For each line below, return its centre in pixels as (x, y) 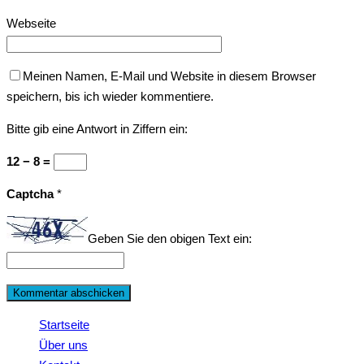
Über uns (63, 344)
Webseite (31, 24)
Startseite (64, 324)
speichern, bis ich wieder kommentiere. (110, 97)
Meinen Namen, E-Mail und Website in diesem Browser (169, 76)
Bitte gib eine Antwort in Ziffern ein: (97, 129)
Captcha (32, 194)
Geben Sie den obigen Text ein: (170, 239)
